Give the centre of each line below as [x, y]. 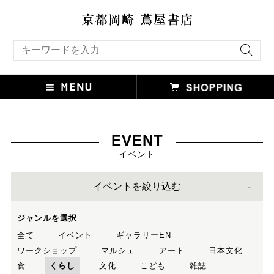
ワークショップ [47, 250]
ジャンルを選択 [47, 218]
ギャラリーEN [143, 235]
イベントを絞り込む [137, 186]
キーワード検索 [37, 43]
